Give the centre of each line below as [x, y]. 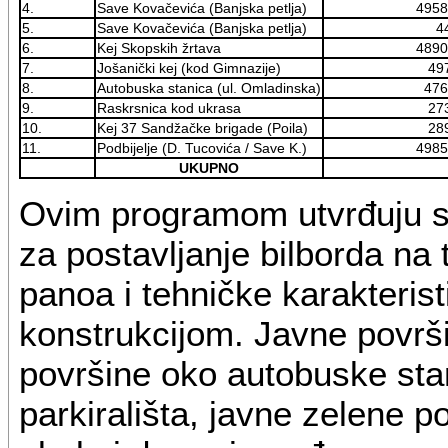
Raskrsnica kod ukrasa [168, 108]
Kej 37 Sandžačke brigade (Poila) [202, 128]
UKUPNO [208, 168]
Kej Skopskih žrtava [158, 48]
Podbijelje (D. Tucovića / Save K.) [201, 148]
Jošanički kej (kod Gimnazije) [188, 68]
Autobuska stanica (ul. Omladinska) [208, 88]
